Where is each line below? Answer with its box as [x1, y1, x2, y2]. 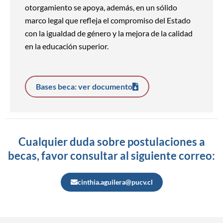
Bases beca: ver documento [36, 81, 132, 91]
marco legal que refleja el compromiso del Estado [25, 15, 191, 25]
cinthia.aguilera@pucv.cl [77, 177, 153, 186]
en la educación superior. [25, 41, 109, 51]
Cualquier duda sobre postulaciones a [18, 134, 205, 148]
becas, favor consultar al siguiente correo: [8, 148, 215, 162]
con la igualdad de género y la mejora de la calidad [25, 28, 193, 38]
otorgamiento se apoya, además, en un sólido [25, 2, 177, 12]
